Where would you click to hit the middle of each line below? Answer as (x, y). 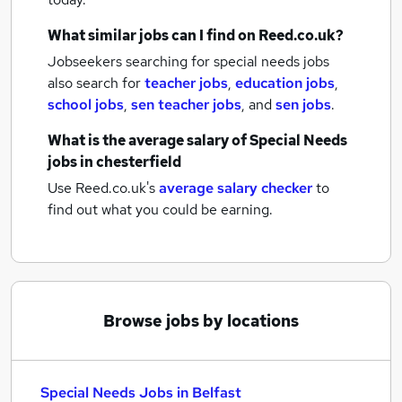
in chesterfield (131, 162)
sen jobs (303, 105)
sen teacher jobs (186, 105)
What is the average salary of (149, 140)
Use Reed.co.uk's (101, 188)
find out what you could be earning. (160, 210)
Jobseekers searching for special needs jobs (188, 61)
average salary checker (236, 188)
